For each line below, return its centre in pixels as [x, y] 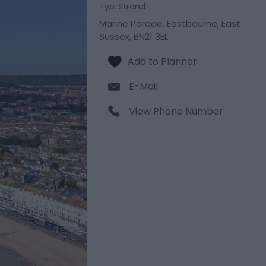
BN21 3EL [151, 37]
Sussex [115, 37]
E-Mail [144, 86]
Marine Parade [131, 23]
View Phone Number [176, 111]
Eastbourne [192, 23]
